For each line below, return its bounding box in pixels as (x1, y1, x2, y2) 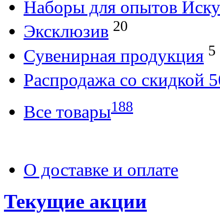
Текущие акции (4, 190, 147, 213)
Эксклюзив (24, 21, 109, 42)
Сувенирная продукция (24, 45, 204, 66)
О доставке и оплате (24, 160, 178, 180)
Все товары (24, 102, 111, 122)
